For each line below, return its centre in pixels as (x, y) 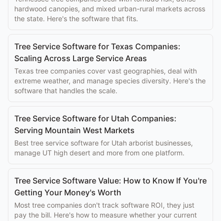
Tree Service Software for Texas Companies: (97, 46)
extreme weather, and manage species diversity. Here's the (110, 81)
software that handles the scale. (66, 91)
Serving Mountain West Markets (74, 130)
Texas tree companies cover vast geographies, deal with (106, 71)
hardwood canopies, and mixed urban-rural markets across (110, 9)
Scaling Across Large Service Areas (81, 58)
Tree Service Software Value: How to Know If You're (110, 181)
